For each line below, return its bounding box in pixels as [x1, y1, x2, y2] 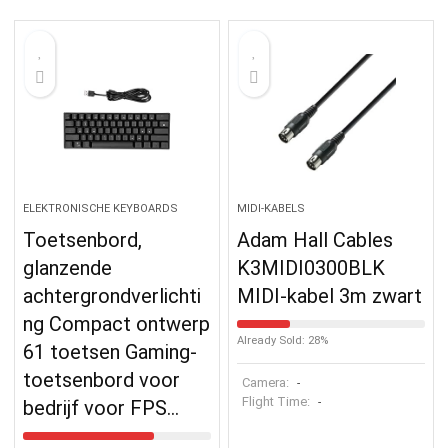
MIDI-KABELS [237, 201, 306, 215]
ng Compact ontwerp [23, 311, 211, 336]
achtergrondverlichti [23, 283, 202, 308]
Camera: [242, 374, 290, 390]
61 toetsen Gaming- [23, 339, 198, 364]
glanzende [23, 255, 113, 280]
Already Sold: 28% [237, 333, 329, 347]
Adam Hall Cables [237, 227, 394, 252]
